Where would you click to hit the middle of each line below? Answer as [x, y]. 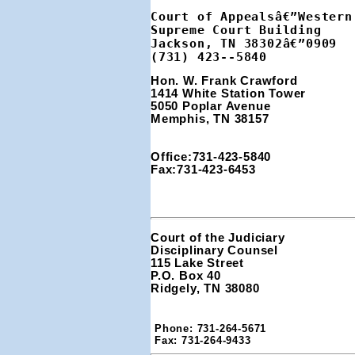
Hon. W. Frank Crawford [226, 81]
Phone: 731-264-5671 [211, 328]
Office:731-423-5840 [211, 157]
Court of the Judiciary [218, 237]
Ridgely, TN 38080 [205, 288]
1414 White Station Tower [230, 94]
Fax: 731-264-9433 [203, 340]
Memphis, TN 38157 [210, 119]
